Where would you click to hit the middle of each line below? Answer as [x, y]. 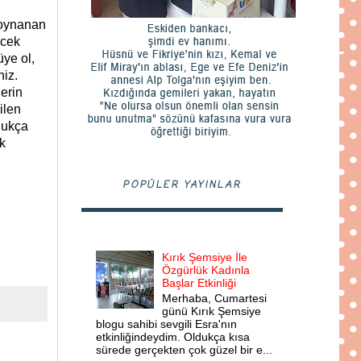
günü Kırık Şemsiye [212, 311]
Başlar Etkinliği [199, 282]
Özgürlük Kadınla [206, 270]
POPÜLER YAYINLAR [182, 186]
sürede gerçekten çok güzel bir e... [184, 349]
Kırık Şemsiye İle [205, 257]
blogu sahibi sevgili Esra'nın [166, 324]
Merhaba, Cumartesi [215, 298]
